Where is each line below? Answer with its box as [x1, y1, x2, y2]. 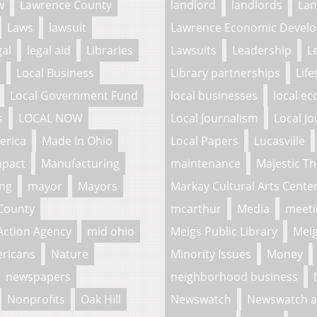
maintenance [171, 155, 241, 171]
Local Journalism [171, 110, 258, 126]
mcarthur [171, 200, 221, 217]
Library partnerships [171, 64, 280, 81]
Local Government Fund [10, 87, 138, 103]
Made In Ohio [42, 132, 113, 149]
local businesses [171, 87, 258, 103]
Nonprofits [7, 291, 65, 307]
